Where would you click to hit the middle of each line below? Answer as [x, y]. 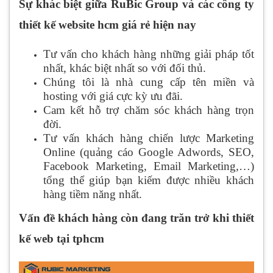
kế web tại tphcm [62, 239]
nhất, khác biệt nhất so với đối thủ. [125, 68]
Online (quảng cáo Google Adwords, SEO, [149, 152]
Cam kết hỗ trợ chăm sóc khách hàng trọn [149, 110]
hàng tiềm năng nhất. [93, 194]
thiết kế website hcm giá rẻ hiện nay [108, 25]
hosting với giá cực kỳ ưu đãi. [113, 96]
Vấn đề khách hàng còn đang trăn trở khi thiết [136, 218]
